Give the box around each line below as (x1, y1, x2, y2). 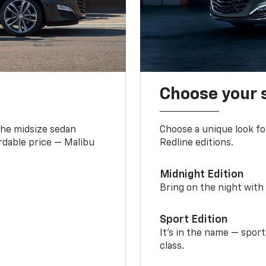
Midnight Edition (160, 169, 244, 180)
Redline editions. (160, 138, 234, 148)
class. (160, 241, 185, 251)
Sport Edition (160, 214, 228, 225)
